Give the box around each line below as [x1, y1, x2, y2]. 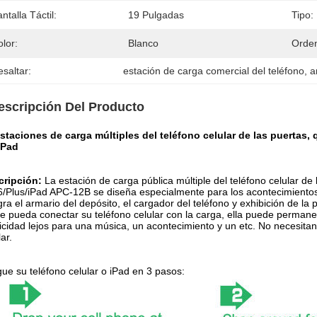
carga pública [110, 175, 173, 186]
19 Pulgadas [128, 9, 184, 21]
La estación [45, 175, 99, 186]
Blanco [128, 38, 158, 49]
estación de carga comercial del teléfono [123, 65, 305, 76]
